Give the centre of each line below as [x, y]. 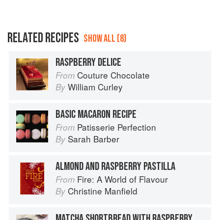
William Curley [95, 87]
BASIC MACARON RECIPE [96, 115]
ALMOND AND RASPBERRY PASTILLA [115, 167]
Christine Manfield [103, 191]
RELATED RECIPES [43, 38]
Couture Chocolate [113, 75]
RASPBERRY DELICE [88, 63]
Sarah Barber [94, 139]
